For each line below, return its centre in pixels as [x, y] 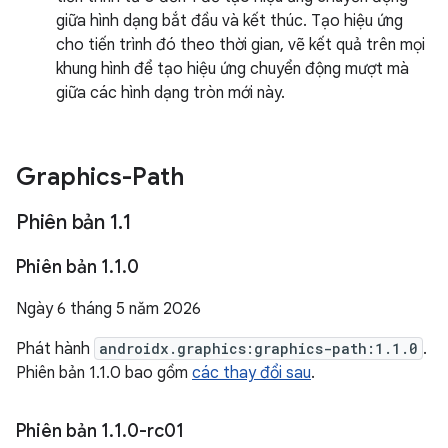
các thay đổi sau [251, 373]
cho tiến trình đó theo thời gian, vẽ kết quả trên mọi [240, 45]
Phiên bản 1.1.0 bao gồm [104, 373]
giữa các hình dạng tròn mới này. [170, 93]
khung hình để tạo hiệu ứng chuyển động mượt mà [232, 69]
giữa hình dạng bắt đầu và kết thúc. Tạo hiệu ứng [229, 21]
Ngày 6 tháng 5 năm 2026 [108, 309]
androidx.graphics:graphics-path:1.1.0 [258, 348]
